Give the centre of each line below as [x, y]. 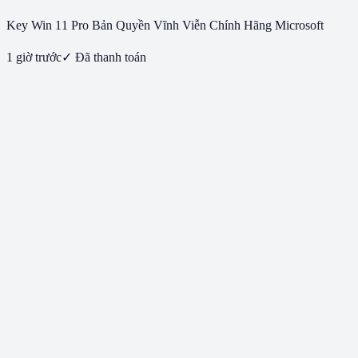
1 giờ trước [34, 58]
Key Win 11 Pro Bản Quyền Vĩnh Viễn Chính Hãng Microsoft [165, 26]
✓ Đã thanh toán [104, 58]
